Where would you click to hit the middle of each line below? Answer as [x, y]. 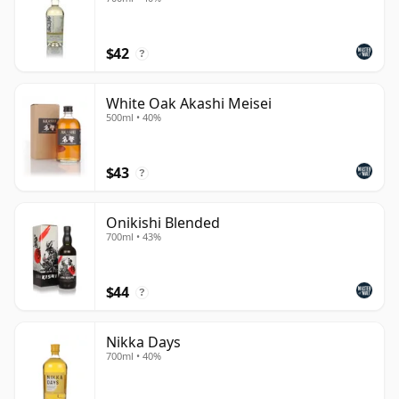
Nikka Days [143, 342]
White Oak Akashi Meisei [189, 103]
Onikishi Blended [163, 222]
